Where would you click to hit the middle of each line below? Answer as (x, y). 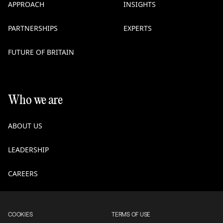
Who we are (35, 101)
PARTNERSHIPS (33, 28)
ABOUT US (25, 126)
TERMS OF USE (131, 215)
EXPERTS (138, 28)
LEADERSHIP (28, 150)
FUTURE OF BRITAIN (41, 52)
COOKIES (20, 215)
